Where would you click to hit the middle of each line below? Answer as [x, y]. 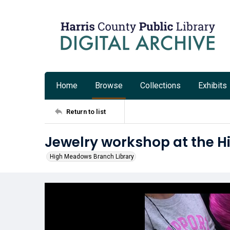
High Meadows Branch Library [92, 157]
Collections [160, 85]
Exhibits [213, 85]
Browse [109, 85]
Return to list [86, 111]
